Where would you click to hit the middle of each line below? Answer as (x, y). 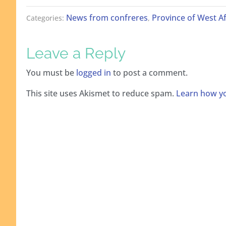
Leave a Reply (76, 53)
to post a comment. (149, 73)
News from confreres (107, 18)
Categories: (46, 18)
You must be (51, 73)
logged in (94, 73)
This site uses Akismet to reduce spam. (101, 94)
